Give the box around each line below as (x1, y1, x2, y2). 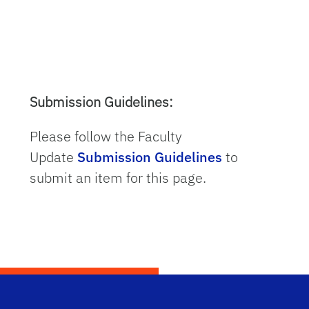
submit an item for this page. (30, 168, 207, 187)
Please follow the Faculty (30, 127, 183, 146)
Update (30, 148, 74, 166)
